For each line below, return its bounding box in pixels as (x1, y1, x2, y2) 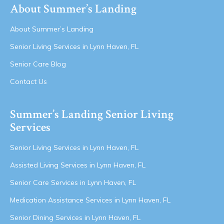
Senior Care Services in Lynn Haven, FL (10, 177, 136, 187)
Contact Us (10, 76, 47, 86)
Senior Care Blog (10, 59, 66, 68)
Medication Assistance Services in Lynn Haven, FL (10, 195, 170, 204)
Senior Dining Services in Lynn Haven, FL (10, 212, 140, 222)
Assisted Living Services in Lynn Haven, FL (10, 160, 145, 169)
